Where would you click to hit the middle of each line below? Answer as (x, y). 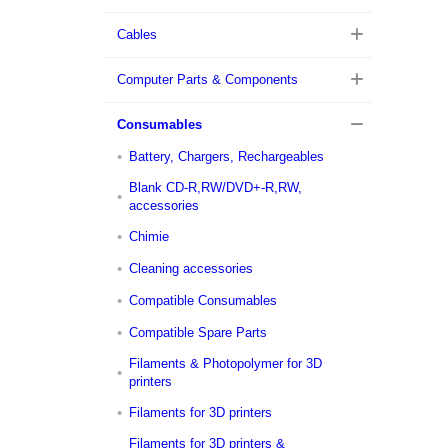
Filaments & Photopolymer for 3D (225, 363)
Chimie (149, 236)
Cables (137, 34)
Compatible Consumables (203, 300)
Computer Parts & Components (207, 79)
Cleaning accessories (191, 268)
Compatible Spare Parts (198, 332)
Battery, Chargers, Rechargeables (226, 156)
